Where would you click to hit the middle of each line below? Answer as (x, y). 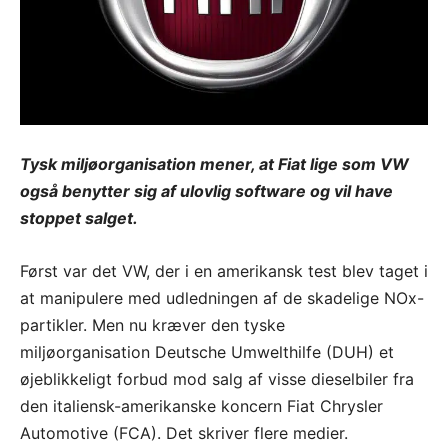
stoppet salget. (79, 217)
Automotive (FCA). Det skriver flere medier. (184, 432)
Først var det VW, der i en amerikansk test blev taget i (224, 270)
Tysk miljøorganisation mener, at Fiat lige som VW (214, 163)
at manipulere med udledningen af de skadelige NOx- (222, 297)
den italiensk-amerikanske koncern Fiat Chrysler (201, 405)
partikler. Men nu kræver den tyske (152, 324)
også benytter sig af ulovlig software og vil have (206, 190)
